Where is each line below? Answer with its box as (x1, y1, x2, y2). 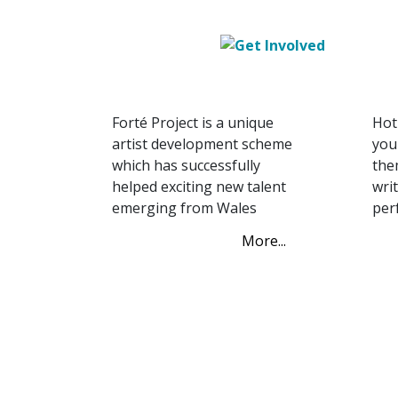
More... (241, 231, 286, 251)
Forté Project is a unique (112, 113, 274, 133)
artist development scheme (112, 134, 292, 155)
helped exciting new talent (112, 177, 286, 197)
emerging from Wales (112, 198, 257, 219)
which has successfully (112, 155, 260, 176)
